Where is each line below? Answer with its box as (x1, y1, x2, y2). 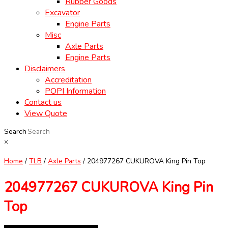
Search (4, 127, 26, 137)
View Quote (24, 108, 67, 120)
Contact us (24, 97, 62, 108)
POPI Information (45, 85, 106, 97)
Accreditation (45, 74, 92, 86)
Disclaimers (24, 63, 65, 75)
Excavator (45, 7, 80, 19)
